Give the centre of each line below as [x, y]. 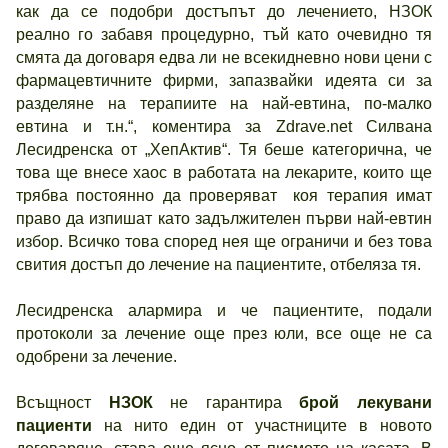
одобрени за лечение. [96, 356]
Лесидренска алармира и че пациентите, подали [224, 310]
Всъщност [62, 402]
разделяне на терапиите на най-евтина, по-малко [224, 103]
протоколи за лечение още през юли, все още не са [224, 333]
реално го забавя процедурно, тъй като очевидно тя [224, 34]
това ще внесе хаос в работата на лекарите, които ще [224, 172]
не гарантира [217, 402]
